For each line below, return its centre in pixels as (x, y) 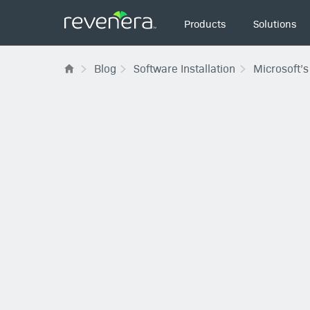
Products (205, 23)
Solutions (275, 23)
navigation (183, 29)
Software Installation (185, 68)
